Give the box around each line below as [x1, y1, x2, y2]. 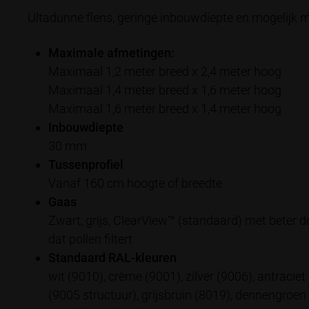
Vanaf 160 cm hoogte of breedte [48, 176, 222, 191]
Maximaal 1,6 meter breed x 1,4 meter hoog [48, 101, 281, 117]
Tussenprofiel [48, 157, 123, 172]
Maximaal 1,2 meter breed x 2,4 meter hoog [48, 64, 281, 79]
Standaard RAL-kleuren [48, 250, 177, 266]
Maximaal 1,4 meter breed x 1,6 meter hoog [48, 83, 281, 98]
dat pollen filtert [48, 232, 132, 247]
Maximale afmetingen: [48, 46, 175, 61]
